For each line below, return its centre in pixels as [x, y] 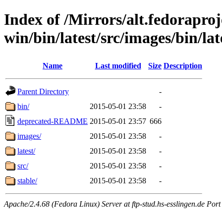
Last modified [118, 65]
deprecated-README [53, 121]
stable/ [27, 180]
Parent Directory [43, 91]
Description [183, 65]
